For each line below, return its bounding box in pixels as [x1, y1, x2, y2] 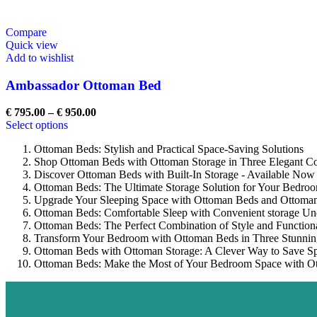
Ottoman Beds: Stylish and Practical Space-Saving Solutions [34, 143, 304, 156]
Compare [6, 25, 47, 38]
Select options [6, 119, 68, 132]
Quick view [6, 38, 58, 51]
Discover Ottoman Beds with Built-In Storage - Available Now [34, 168, 315, 181]
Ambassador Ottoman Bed [6, 77, 161, 93]
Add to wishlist [6, 51, 74, 64]
